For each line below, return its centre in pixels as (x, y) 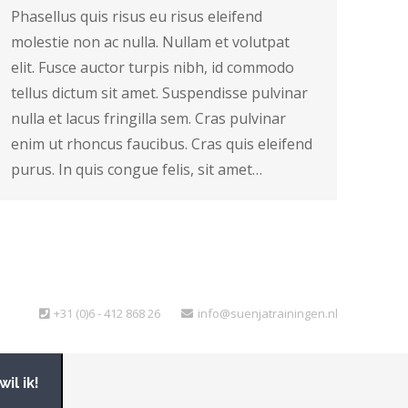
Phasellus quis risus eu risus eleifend (137, 17)
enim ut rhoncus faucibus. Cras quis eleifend (162, 144)
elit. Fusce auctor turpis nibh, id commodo (153, 68)
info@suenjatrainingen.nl (268, 313)
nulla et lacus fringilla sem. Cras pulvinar (148, 119)
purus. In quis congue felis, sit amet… (137, 170)
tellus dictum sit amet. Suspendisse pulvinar (159, 93)
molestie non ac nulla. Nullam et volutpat (150, 42)
